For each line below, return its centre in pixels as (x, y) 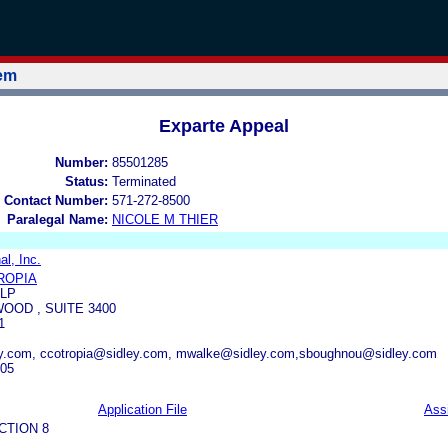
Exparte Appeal (224, 125)
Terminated (144, 181)
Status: (86, 181)
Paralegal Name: (57, 219)
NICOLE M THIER (165, 219)
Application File (142, 409)
